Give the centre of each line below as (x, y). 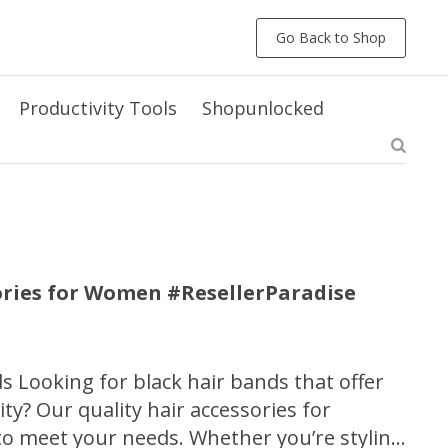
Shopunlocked (263, 108)
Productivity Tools (98, 108)
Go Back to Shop (331, 37)
